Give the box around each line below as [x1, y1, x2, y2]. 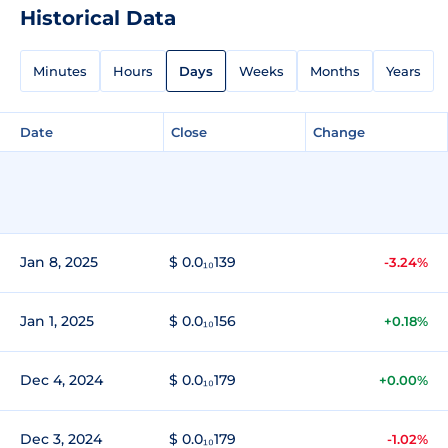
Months [310, 62, 360, 79]
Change [313, 123, 365, 140]
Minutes [33, 62, 87, 79]
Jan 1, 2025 [20, 311, 94, 330]
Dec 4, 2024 [20, 370, 103, 389]
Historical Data [20, 5, 176, 30]
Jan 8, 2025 [20, 252, 98, 271]
